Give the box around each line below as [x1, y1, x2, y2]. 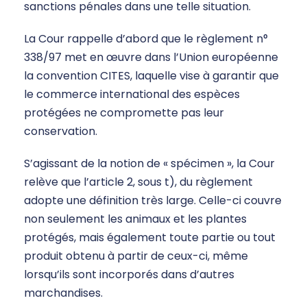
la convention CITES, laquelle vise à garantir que [24, 68, 279, 84]
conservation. [24, 123, 97, 140]
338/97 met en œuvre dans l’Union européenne [24, 49, 278, 66]
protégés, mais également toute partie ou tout [24, 230, 275, 246]
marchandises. [24, 285, 103, 302]
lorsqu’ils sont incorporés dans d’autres [24, 267, 234, 283]
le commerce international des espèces [24, 86, 240, 103]
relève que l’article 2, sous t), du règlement [24, 174, 253, 191]
